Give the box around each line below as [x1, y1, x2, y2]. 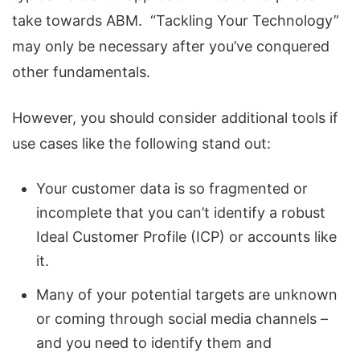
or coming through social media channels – [36, 310, 328, 327]
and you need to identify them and [36, 334, 272, 351]
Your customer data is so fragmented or [36, 180, 308, 197]
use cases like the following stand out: [12, 135, 271, 152]
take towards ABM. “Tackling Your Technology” [12, 12, 339, 29]
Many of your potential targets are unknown [36, 286, 337, 303]
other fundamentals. [12, 63, 150, 80]
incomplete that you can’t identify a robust [36, 204, 325, 221]
